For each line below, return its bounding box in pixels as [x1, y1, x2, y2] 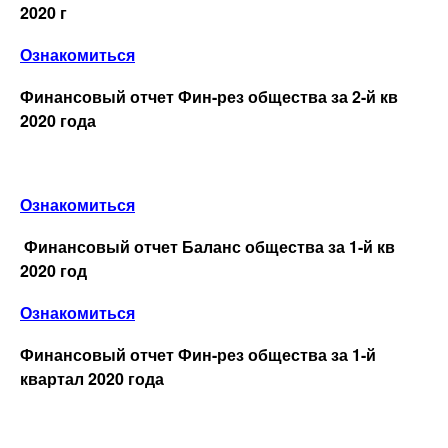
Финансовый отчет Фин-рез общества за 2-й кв [20, 84, 398, 108]
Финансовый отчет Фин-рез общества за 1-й [20, 342, 376, 366]
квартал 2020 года [20, 366, 164, 390]
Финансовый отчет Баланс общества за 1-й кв [24, 234, 395, 258]
